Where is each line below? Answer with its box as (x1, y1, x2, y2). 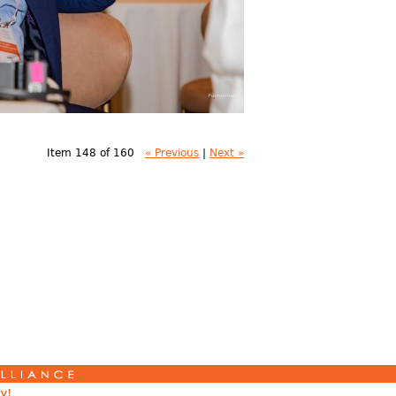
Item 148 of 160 (47, 146, 134, 159)
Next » (209, 146, 244, 159)
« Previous (145, 146, 199, 159)
